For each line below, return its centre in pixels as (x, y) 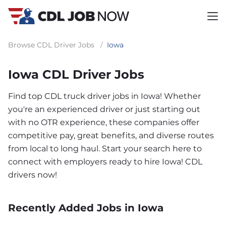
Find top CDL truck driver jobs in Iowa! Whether (104, 96)
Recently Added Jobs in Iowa (86, 208)
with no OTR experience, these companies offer (104, 122)
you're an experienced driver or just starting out (104, 109)
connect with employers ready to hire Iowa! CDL (105, 162)
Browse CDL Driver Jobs (51, 45)
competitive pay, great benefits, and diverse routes (111, 135)
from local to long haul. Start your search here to (105, 149)
